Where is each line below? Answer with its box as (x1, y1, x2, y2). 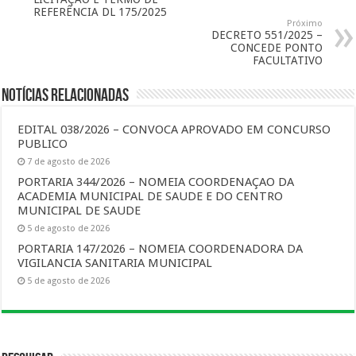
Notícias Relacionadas (2, 85, 130, 106)
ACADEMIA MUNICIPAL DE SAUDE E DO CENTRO (17, 189, 284, 203)
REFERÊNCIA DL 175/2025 (33, 6, 168, 18)
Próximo (286, 18, 323, 29)
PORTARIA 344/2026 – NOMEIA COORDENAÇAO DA (17, 175, 295, 189)
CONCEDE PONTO (230, 41, 323, 54)
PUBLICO (17, 137, 68, 151)
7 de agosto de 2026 (27, 157, 110, 167)
